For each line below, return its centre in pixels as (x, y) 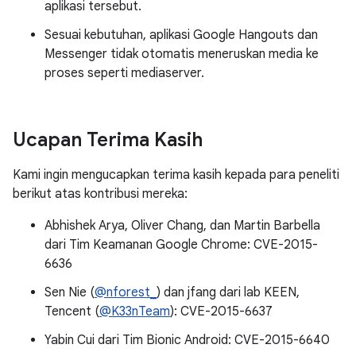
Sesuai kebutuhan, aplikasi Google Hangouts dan (181, 35)
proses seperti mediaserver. (124, 73)
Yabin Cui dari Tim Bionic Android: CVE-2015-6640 (187, 340)
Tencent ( (72, 311)
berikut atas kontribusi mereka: (100, 194)
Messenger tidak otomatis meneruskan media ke (182, 54)
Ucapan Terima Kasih (108, 140)
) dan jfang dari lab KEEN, (228, 292)
